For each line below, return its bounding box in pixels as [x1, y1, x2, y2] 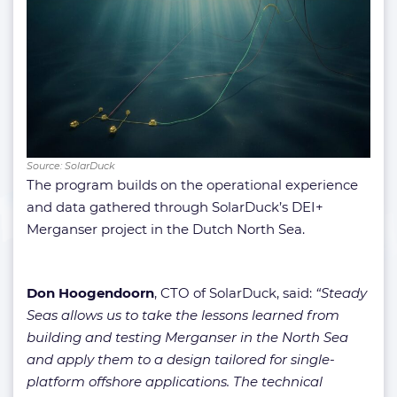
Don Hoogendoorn [27, 284, 154, 302]
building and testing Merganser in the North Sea [27, 329, 348, 346]
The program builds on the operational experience [27, 176, 358, 194]
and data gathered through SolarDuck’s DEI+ [27, 198, 323, 216]
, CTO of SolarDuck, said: [154, 284, 315, 302]
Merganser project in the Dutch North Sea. [27, 221, 305, 238]
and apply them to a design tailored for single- [27, 351, 335, 369]
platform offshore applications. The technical [27, 373, 323, 391]
